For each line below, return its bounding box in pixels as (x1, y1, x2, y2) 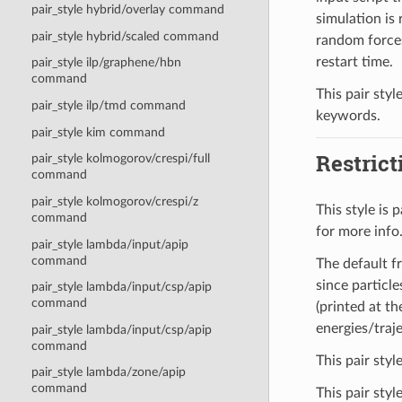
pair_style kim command (31, 125, 165, 139)
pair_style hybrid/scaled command (31, 29, 219, 43)
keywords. (315, 108, 380, 123)
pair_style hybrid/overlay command (31, 3, 224, 17)
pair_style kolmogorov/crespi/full (31, 152, 210, 166)
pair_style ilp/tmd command (31, 99, 186, 113)
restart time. (315, 54, 393, 69)
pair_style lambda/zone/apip (31, 365, 186, 380)
